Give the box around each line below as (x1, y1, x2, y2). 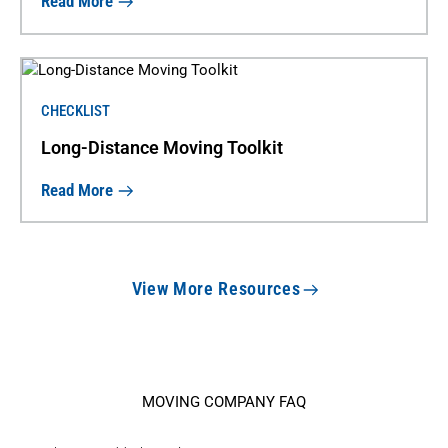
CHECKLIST (40, 102, 110, 121)
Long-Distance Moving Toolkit (40, 137, 283, 159)
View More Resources (131, 277, 301, 299)
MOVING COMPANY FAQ (142, 393, 306, 412)
